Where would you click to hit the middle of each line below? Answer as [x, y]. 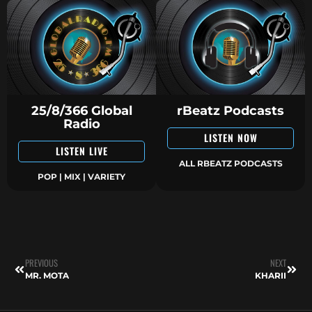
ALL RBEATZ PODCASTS [231, 164]
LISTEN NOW [231, 138]
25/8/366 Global [81, 111]
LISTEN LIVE [81, 151]
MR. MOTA [47, 276]
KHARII [271, 276]
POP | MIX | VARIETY [81, 177]
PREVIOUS [41, 263]
